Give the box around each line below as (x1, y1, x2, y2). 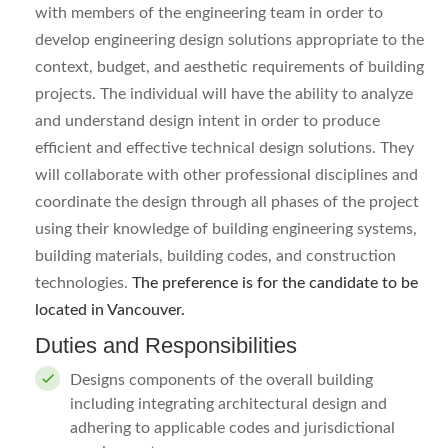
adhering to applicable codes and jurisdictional (70, 420, 395, 436)
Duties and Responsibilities (35, 333, 297, 358)
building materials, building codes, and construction (35, 248, 396, 264)
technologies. (35, 275, 132, 291)
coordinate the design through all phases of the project (35, 194, 419, 210)
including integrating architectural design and (70, 396, 387, 412)
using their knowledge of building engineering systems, (35, 221, 417, 237)
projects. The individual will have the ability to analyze (35, 86, 413, 102)
